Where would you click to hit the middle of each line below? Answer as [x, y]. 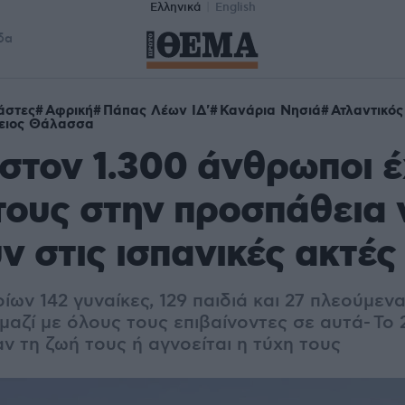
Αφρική [69, 111]
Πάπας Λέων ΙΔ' [156, 111]
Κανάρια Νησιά [270, 111]
